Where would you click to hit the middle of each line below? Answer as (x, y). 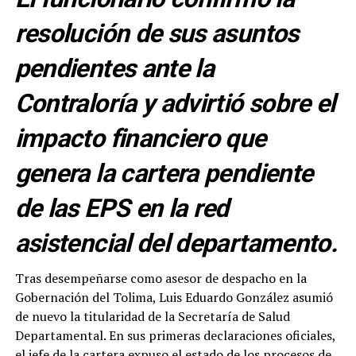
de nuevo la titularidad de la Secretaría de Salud (152, 316)
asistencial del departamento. (176, 243)
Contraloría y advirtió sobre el (175, 103)
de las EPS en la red (122, 208)
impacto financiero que (140, 138)
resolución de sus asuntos (157, 33)
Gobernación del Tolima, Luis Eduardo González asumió (174, 297)
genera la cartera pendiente (164, 173)
